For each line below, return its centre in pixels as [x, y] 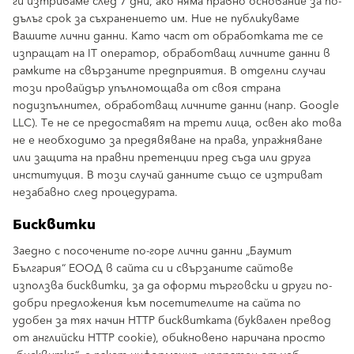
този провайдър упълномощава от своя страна [147, 88]
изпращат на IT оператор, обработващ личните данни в [171, 54]
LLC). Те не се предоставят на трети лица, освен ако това [177, 123]
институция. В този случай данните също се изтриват [168, 175]
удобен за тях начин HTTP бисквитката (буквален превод [172, 321]
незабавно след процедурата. [95, 193]
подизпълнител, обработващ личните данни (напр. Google [176, 106]
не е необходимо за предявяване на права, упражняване [168, 141]
